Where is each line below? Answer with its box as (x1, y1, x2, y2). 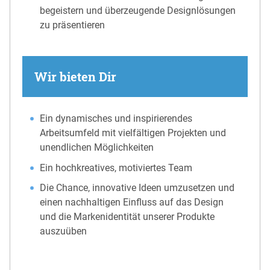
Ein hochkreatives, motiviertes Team (40, 162, 193, 174)
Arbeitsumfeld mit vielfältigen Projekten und (40, 127, 227, 139)
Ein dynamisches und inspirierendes (40, 113, 193, 125)
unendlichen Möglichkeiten (40, 142, 154, 154)
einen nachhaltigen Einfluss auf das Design (40, 196, 224, 209)
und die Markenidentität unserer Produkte (40, 211, 215, 223)
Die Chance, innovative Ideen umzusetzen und (40, 182, 235, 194)
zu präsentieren (40, 19, 105, 31)
